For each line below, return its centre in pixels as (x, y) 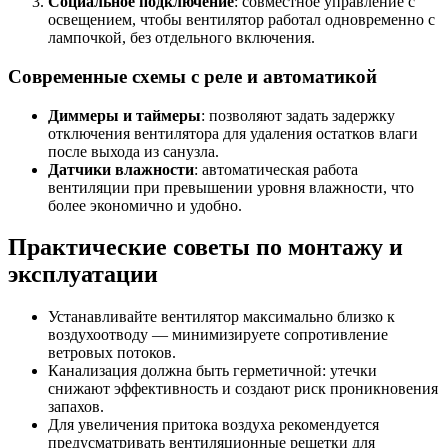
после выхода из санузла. (133, 151)
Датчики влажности (121, 169)
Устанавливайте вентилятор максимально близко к (221, 317)
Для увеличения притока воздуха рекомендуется (213, 425)
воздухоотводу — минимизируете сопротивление (218, 335)
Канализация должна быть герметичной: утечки (212, 371)
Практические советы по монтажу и (205, 247)
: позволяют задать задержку (298, 115)
